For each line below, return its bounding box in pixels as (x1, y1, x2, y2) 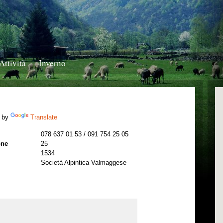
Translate (30, 113, 57, 121)
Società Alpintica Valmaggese (41, 159, 126, 167)
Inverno (39, 57, 66, 69)
